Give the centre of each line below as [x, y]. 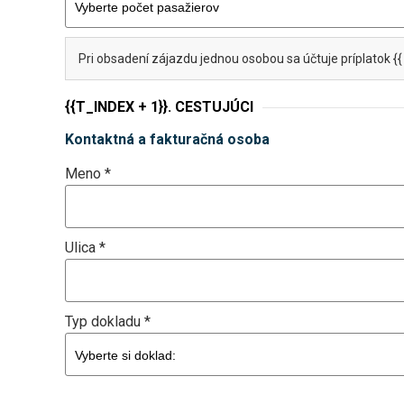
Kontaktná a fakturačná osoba [167, 139]
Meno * [88, 174]
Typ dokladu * [108, 321]
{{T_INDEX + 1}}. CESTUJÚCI [159, 107]
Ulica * [85, 248]
